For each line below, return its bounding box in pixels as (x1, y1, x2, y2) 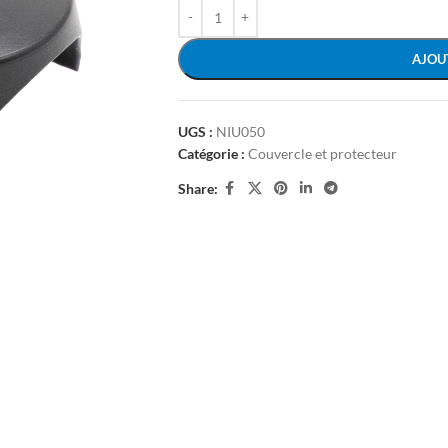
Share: (177, 179, 218, 197)
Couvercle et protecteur (247, 145, 397, 162)
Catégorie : (177, 145, 245, 162)
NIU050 (215, 123, 265, 140)
